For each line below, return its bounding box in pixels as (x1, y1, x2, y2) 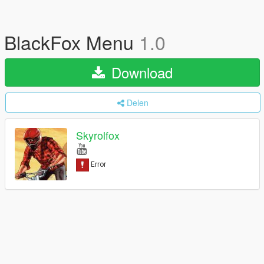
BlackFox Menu (4, 28, 139, 55)
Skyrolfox (76, 127, 120, 143)
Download (107, 62, 173, 82)
